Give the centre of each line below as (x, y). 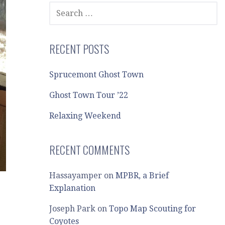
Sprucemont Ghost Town (97, 75)
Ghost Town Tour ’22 (89, 95)
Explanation (73, 188)
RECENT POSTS (79, 49)
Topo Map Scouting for (153, 209)
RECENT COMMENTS (90, 150)
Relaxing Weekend (85, 116)
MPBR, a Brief (142, 176)
